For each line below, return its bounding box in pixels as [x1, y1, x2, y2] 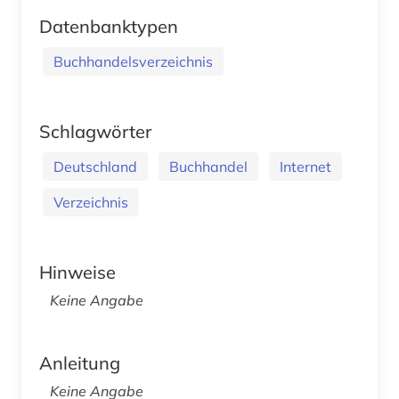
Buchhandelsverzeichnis [53, 53, 213, 71]
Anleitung [39, 352, 120, 375]
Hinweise [39, 261, 116, 284]
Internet [280, 158, 331, 176]
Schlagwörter [39, 120, 151, 143]
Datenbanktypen [39, 15, 178, 38]
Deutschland [53, 158, 137, 176]
